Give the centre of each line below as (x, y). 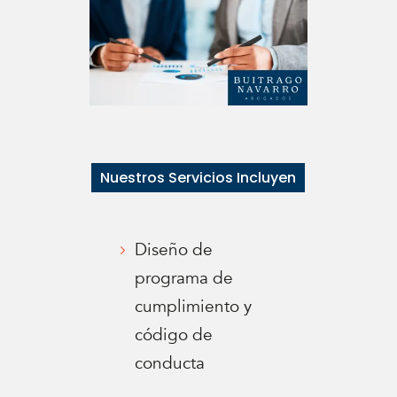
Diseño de (174, 250)
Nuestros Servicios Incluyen (198, 177)
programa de (184, 279)
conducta (170, 364)
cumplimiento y (194, 307)
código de (174, 335)
